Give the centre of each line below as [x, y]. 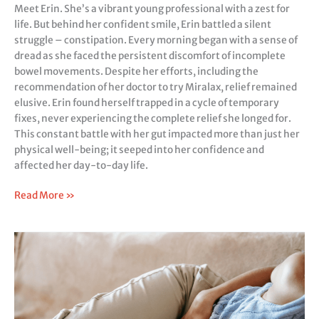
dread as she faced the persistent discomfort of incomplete [150, 56]
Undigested [41, 286]
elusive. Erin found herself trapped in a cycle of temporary [147, 103]
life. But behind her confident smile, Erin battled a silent [143, 24]
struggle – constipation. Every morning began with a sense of [156, 40]
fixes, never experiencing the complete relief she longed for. [153, 118]
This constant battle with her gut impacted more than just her [157, 134]
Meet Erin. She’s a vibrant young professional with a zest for [152, 9]
